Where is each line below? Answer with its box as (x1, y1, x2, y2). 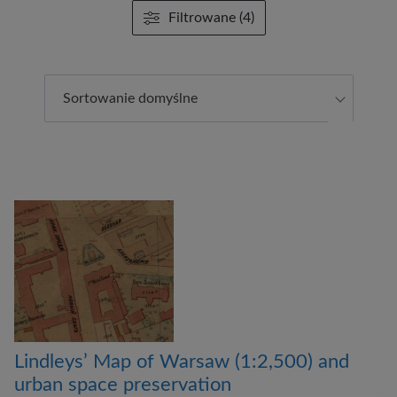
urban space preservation (14, 375, 231, 394)
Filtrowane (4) (167, 11, 254, 25)
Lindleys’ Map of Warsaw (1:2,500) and (14, 352, 349, 371)
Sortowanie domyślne (62, 91, 198, 105)
